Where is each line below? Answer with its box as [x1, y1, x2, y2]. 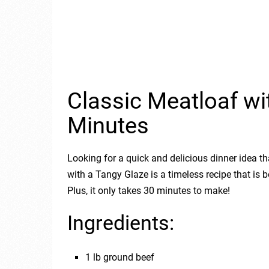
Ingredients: [67, 210, 174, 235]
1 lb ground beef [85, 251, 155, 263]
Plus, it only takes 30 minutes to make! [67, 184, 230, 196]
